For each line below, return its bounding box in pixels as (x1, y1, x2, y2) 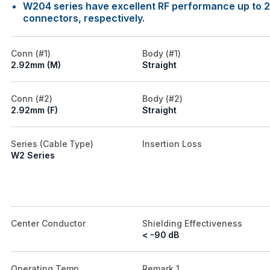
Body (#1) (142, 48, 181, 59)
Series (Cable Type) (11, 139, 94, 149)
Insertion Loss (142, 139, 202, 149)
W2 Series (11, 150, 55, 161)
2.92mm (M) (11, 60, 61, 71)
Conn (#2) (11, 93, 52, 104)
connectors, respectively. (23, 12, 145, 25)
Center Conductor (11, 218, 86, 229)
